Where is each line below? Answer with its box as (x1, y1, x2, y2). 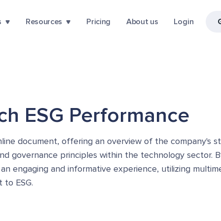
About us (126, 17, 158, 27)
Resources (26, 17, 63, 27)
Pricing (86, 17, 110, 27)
